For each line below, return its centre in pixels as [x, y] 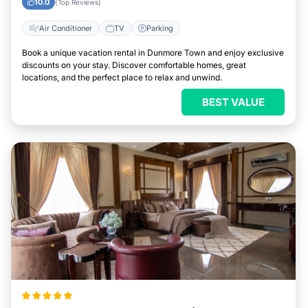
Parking [160, 28]
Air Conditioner [66, 28]
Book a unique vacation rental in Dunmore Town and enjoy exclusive [153, 53]
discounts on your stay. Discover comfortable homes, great [134, 65]
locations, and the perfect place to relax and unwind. [122, 77]
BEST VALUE [233, 102]
